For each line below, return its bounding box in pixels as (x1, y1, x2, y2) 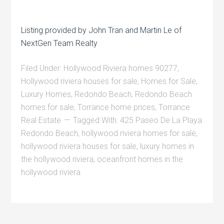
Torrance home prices (77, 102, 155, 112)
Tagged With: (73, 115, 120, 125)
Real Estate (21, 115, 61, 125)
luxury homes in (140, 141, 194, 151)
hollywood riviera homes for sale (81, 128, 196, 138)
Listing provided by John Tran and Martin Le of (21, 25, 182, 35)
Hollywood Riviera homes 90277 (63, 63, 178, 73)
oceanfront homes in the (97, 154, 183, 164)
